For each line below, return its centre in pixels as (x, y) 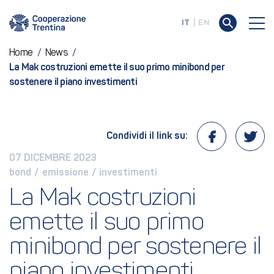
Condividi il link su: (147, 136)
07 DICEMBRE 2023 (53, 158)
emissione (65, 173)
